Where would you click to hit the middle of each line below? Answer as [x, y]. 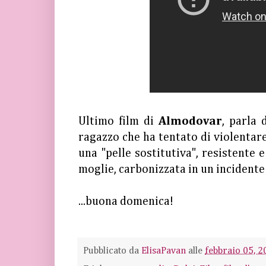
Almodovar [191, 121]
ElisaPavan [164, 251]
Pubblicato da [112, 251]
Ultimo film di [119, 121]
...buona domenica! [126, 201]
